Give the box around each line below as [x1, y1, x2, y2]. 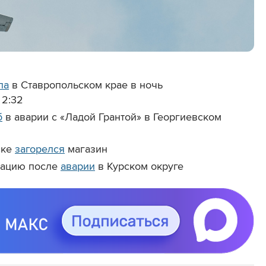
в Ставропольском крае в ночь [9, 78, 163, 92]
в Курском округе [95, 160, 183, 173]
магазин [65, 142, 107, 156]
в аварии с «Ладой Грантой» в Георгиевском [2, 110, 221, 124]
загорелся [15, 142, 65, 156]
